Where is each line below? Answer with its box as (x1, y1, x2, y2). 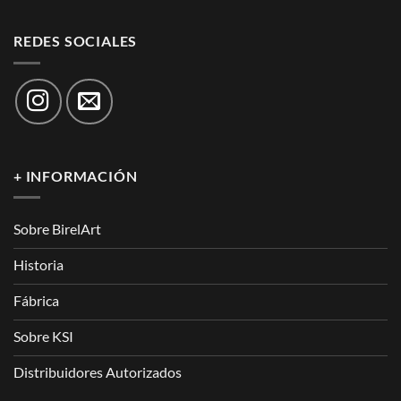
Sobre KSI (13, 328, 73, 346)
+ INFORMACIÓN (13, 166, 138, 184)
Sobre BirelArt (13, 220, 101, 238)
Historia (13, 256, 64, 274)
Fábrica (13, 292, 59, 310)
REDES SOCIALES (13, 32, 138, 50)
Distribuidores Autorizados (13, 363, 182, 381)
